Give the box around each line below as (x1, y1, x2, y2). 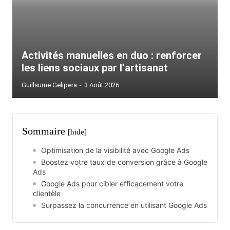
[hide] (68, 128, 87, 136)
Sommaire (22, 125, 68, 137)
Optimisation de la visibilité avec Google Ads (41, 146, 189, 155)
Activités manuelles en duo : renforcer (22, 49, 202, 62)
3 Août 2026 (84, 81, 119, 89)
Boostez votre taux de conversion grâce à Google (41, 158, 207, 166)
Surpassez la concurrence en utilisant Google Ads (41, 201, 207, 209)
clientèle (33, 189, 61, 198)
